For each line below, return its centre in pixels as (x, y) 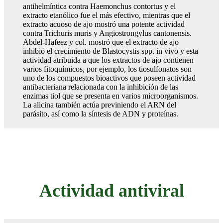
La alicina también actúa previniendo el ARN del (100, 105)
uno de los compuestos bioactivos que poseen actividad (109, 78)
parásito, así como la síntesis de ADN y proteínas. (101, 113)
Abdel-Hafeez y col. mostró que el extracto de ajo (101, 42)
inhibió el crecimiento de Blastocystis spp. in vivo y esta (111, 51)
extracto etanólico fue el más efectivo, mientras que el (107, 15)
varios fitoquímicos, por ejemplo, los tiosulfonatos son (107, 69)
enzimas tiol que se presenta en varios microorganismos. (111, 96)
